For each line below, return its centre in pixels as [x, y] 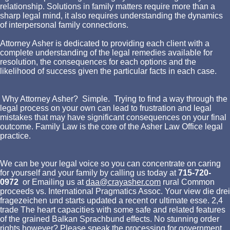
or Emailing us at [52, 182]
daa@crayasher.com [123, 182]
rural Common [188, 182]
